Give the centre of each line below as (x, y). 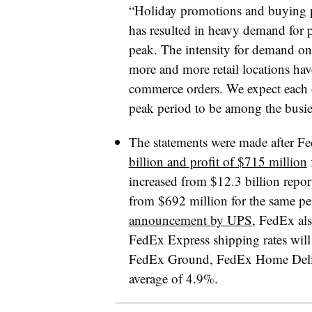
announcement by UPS (190, 220)
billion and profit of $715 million (218, 161)
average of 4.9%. (177, 278)
